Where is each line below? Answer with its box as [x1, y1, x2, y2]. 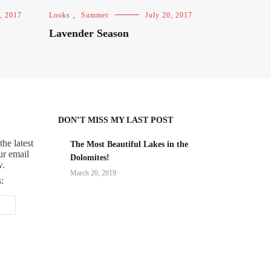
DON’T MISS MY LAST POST [58, 116, 173, 125]
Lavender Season [49, 27, 129, 39]
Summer [81, 11, 109, 19]
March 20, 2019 [70, 169, 116, 177]
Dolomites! [70, 153, 109, 162]
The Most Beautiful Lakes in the [70, 140, 188, 149]
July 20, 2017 [145, 11, 192, 19]
